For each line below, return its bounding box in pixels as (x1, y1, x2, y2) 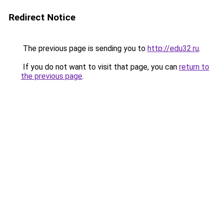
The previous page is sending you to (21, 44, 147, 53)
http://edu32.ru (147, 44, 199, 53)
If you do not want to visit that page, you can (21, 62, 179, 72)
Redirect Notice (9, 12, 75, 23)
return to (179, 62, 209, 72)
